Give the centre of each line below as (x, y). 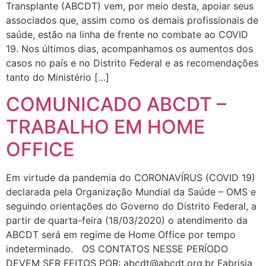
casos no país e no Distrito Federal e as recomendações (132, 63)
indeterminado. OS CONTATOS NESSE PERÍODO (117, 248)
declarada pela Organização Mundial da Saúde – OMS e (131, 191)
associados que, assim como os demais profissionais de (132, 20)
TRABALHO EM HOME (105, 126)
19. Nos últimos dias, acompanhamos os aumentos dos (129, 49)
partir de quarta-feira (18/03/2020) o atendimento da (127, 220)
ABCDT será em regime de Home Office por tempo (121, 234)
